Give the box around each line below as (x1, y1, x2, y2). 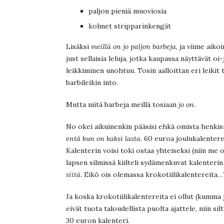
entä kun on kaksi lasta (66, 134, 140, 143)
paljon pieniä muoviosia (88, 6, 166, 16)
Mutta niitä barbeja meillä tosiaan (66, 100, 176, 109)
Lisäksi (66, 42, 91, 51)
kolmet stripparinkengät (88, 21, 171, 31)
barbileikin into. (66, 78, 118, 87)
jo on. (176, 100, 195, 109)
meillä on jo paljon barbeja (91, 42, 176, 51)
